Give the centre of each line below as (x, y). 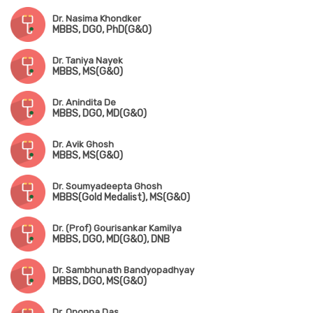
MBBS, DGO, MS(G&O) (100, 282)
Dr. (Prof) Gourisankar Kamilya (117, 228)
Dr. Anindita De (84, 103)
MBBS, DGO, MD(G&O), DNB (111, 240)
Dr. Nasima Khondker (97, 19)
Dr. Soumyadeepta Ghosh (107, 187)
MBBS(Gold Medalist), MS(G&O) (121, 198)
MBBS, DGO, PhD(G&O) (102, 30)
